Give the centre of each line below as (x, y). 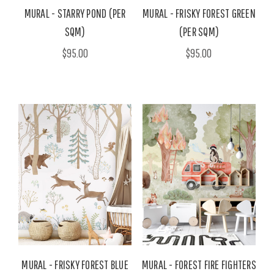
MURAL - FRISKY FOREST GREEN (199, 13)
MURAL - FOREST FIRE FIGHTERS (199, 264)
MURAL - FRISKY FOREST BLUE (75, 264)
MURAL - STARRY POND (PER (75, 13)
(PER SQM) (199, 31)
